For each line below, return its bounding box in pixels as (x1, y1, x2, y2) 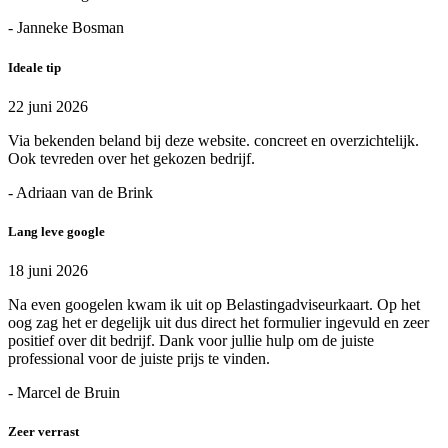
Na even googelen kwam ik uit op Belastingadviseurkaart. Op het (8, 296, 420, 314)
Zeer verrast (8, 424, 79, 440)
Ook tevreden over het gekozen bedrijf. (8, 149, 255, 167)
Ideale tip (8, 59, 61, 75)
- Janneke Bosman (8, 19, 124, 37)
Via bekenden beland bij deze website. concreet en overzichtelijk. (8, 131, 419, 149)
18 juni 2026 (8, 262, 88, 280)
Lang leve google (8, 223, 105, 239)
